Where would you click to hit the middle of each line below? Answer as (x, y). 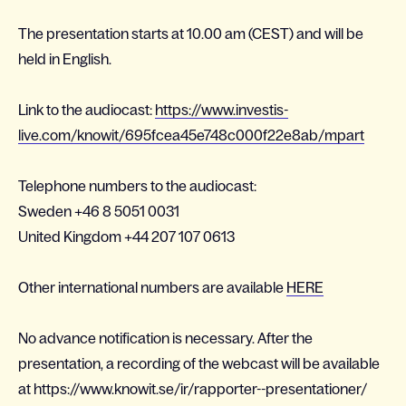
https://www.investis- (222, 110)
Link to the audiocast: (87, 110)
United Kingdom (71, 237)
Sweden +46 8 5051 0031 (99, 211)
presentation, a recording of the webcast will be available (199, 363)
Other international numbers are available (152, 287)
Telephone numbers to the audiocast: (137, 186)
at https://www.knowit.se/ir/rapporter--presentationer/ (193, 389)
